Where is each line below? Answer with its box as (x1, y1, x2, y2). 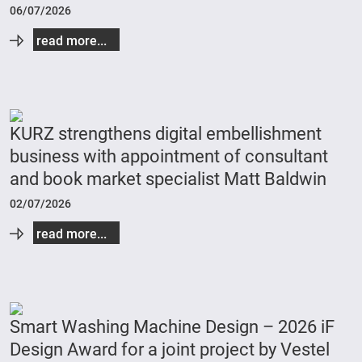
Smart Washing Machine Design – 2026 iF (10, 316, 335, 338)
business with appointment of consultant (10, 145, 328, 167)
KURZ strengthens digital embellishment (10, 123, 322, 145)
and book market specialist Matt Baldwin (10, 168, 326, 190)
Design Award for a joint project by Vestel (10, 339, 330, 360)
